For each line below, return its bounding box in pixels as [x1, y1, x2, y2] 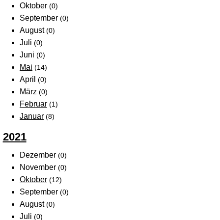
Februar [20, 100, 47, 109]
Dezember [20, 150, 58, 159]
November [20, 163, 58, 171]
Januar [20, 112, 44, 121]
